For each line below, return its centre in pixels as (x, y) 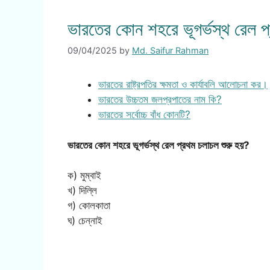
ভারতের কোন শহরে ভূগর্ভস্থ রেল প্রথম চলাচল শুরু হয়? (159, 145)
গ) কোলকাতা (89, 206)
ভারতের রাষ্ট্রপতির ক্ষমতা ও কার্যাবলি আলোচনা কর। (183, 85)
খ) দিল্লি (82, 191)
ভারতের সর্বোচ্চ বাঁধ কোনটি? (144, 115)
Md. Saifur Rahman (170, 51)
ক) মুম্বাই (84, 176)
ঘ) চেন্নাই (85, 221)
